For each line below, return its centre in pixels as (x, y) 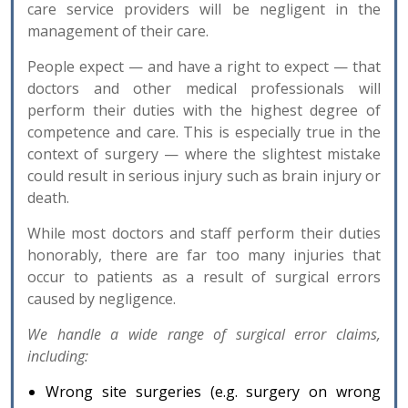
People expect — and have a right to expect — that (204, 66)
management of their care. (118, 31)
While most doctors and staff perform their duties (204, 233)
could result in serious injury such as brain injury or (204, 175)
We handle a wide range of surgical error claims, (204, 334)
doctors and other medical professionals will (204, 88)
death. (48, 197)
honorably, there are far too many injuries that (204, 255)
